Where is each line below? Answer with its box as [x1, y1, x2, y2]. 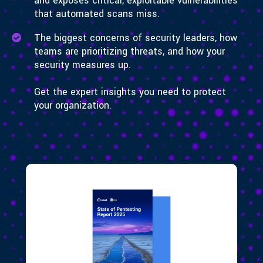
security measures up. [33, 58, 131, 72]
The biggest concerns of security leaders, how [33, 31, 237, 45]
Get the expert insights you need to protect [33, 85, 226, 99]
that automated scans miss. [33, 7, 160, 21]
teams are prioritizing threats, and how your [33, 45, 225, 59]
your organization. [33, 99, 112, 113]
